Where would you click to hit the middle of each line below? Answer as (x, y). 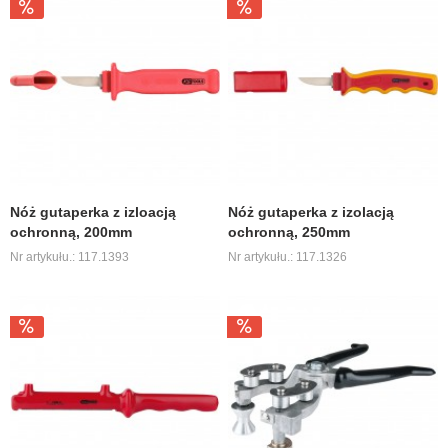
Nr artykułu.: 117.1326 (288, 257)
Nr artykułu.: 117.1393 (70, 257)
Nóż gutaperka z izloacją (93, 212)
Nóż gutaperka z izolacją (311, 212)
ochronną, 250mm (289, 232)
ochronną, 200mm (71, 232)
